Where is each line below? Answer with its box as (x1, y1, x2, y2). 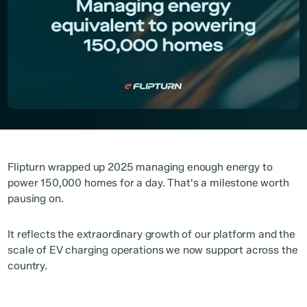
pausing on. (8, 192, 64, 206)
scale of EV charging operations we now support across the (8, 243, 298, 257)
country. (8, 259, 47, 273)
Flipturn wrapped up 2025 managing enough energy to (8, 160, 273, 174)
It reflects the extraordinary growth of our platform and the (8, 228, 295, 241)
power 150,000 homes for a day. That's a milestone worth (8, 176, 289, 190)
